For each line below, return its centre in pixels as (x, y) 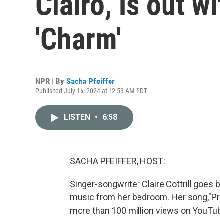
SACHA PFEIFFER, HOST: (117, 161)
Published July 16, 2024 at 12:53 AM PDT (91, 91)
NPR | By (51, 81)
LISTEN (78, 117)
